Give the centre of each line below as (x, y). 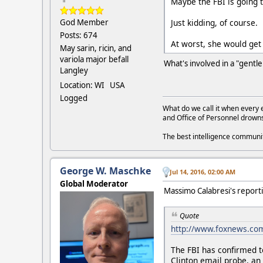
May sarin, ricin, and (96, 48)
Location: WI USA (92, 85)
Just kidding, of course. (214, 22)
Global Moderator (94, 183)
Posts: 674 (79, 36)
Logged (74, 98)
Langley (74, 71)
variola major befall (94, 60)
